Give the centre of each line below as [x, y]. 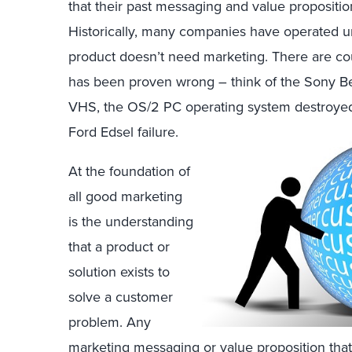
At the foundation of [129, 171]
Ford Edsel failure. [125, 132]
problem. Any [110, 322]
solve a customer [121, 297]
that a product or [119, 246]
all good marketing [125, 196]
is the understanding [131, 221]
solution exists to [119, 271]
